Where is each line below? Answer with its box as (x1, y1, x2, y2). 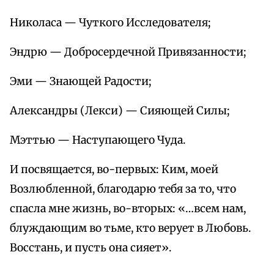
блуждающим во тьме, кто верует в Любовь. (10, 221, 251, 235)
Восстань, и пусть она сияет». (10, 240, 171, 254)
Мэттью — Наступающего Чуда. (10, 133, 185, 147)
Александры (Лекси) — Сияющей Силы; (10, 103, 230, 117)
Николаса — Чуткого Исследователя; (10, 15, 211, 29)
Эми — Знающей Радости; (10, 74, 152, 88)
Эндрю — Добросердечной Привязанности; (10, 45, 246, 59)
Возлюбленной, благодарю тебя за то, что (10, 182, 236, 196)
